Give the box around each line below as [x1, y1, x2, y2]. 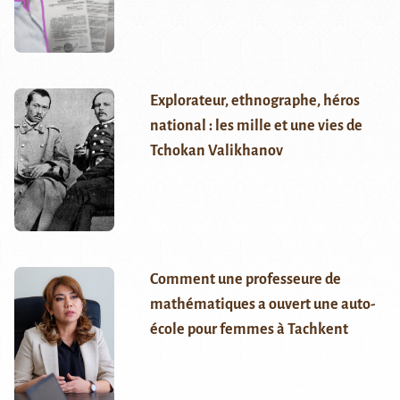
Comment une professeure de [149, 271, 341, 288]
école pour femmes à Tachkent [149, 321, 348, 338]
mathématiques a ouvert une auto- [149, 296, 375, 313]
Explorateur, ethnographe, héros [149, 93, 360, 110]
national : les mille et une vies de [149, 118, 362, 135]
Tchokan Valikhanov [149, 143, 283, 160]
